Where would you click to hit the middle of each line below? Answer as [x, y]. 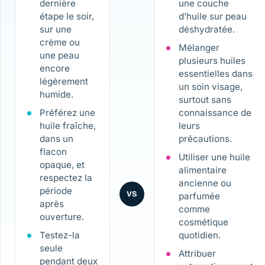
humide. [56, 95]
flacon [53, 152]
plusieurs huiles [212, 61]
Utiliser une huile [214, 157]
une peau [59, 56]
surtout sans [205, 100]
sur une [55, 30]
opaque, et [62, 165]
